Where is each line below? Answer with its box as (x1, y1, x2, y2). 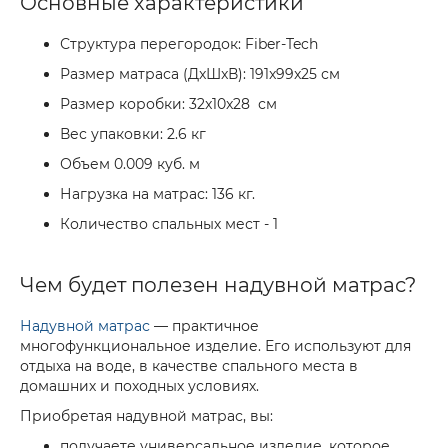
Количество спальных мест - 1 (60, 215, 278, 233)
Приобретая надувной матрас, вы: (20, 407, 273, 425)
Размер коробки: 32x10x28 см (60, 95, 277, 113)
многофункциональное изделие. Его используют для (20, 337, 411, 355)
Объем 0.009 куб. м (60, 155, 200, 173)
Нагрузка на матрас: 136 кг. (60, 185, 255, 203)
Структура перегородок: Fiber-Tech (60, 35, 318, 53)
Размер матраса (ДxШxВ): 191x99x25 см (60, 65, 340, 83)
